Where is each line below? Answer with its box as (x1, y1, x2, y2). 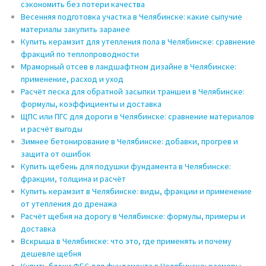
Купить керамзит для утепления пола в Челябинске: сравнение (21, 36, 255, 47)
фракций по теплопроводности (21, 49, 139, 60)
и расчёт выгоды (21, 123, 83, 135)
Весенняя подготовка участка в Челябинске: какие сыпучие (21, 11, 242, 23)
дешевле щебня (21, 248, 81, 259)
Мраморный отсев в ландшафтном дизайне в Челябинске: (21, 61, 236, 72)
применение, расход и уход (21, 74, 123, 85)
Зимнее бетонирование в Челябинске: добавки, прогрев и (21, 136, 238, 147)
